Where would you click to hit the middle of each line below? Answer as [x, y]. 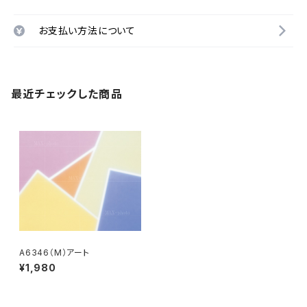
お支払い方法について [87, 30]
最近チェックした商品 [67, 94]
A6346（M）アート [55, 253]
